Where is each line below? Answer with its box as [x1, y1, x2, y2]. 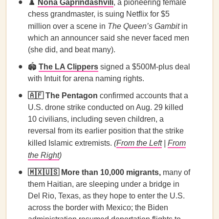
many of [161, 168, 190, 176]
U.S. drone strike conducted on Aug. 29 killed [28, 103, 183, 111]
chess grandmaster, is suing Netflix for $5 [28, 10, 170, 18]
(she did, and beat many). [28, 45, 115, 54]
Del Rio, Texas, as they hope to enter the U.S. [28, 192, 185, 200]
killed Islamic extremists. [28, 139, 114, 147]
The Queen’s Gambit [108, 22, 179, 30]
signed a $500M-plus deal [98, 63, 190, 71]
